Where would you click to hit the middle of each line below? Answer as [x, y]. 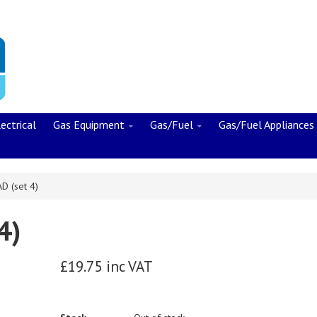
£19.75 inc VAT [107, 266]
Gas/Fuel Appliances [266, 125]
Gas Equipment [89, 125]
